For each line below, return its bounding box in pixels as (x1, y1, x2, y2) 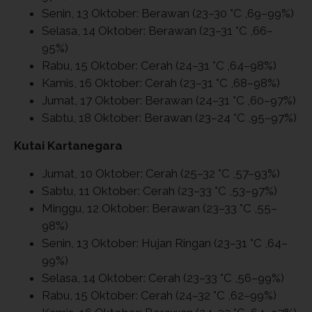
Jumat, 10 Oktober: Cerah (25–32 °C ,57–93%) (42, 166, 280, 180)
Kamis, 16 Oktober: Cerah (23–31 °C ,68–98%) (42, 75, 280, 90)
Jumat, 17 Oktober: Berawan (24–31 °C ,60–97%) (42, 93, 296, 107)
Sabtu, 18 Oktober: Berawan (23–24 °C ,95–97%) (42, 110, 297, 125)
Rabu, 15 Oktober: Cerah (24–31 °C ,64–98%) (42, 58, 276, 72)
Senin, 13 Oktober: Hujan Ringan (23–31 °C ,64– (42, 235, 288, 250)
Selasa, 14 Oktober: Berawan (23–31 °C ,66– (42, 23, 273, 38)
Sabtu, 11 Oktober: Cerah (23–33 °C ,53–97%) (42, 183, 277, 198)
